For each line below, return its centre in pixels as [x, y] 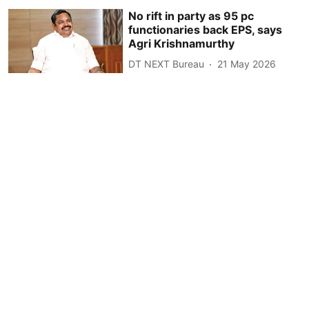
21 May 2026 [247, 64]
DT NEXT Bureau [167, 64]
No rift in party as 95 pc [191, 16]
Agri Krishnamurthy [182, 43]
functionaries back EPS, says [206, 29]
